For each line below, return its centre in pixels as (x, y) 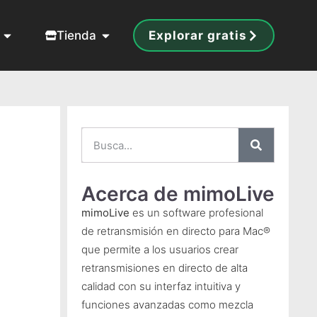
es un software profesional (196, 213)
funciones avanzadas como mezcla (167, 305)
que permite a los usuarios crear (160, 249)
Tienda (76, 35)
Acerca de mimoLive (178, 194)
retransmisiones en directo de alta (164, 268)
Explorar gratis (198, 35)
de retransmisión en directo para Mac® (175, 231)
